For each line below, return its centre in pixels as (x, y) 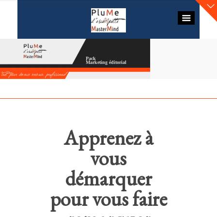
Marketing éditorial (106, 62)
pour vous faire (108, 199)
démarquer (108, 178)
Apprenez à (108, 138)
